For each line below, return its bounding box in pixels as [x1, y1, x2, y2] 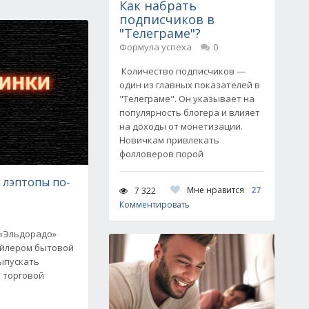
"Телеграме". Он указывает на [119, 92, 255, 105]
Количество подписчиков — [119, 65, 246, 77]
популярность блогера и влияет [119, 106, 260, 119]
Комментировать [119, 199, 190, 210]
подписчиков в [119, 11, 215, 28]
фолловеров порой [119, 148, 203, 160]
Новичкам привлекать [119, 134, 219, 146]
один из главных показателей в [119, 79, 260, 91]
